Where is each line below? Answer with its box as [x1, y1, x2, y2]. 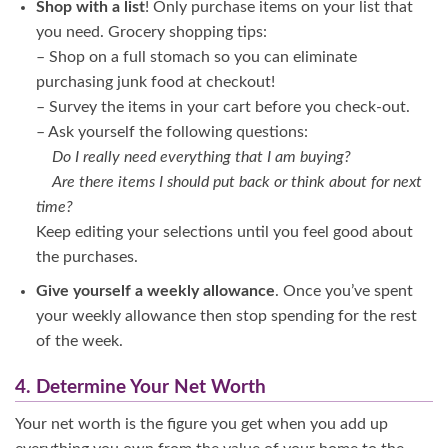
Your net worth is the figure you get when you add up [15, 415, 388, 432]
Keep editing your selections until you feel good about [35, 223, 413, 240]
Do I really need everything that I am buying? [35, 148, 351, 165]
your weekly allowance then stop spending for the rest [35, 308, 417, 325]
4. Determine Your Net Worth [15, 378, 266, 398]
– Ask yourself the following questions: [35, 123, 308, 140]
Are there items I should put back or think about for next [35, 173, 422, 190]
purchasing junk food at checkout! [35, 73, 275, 90]
